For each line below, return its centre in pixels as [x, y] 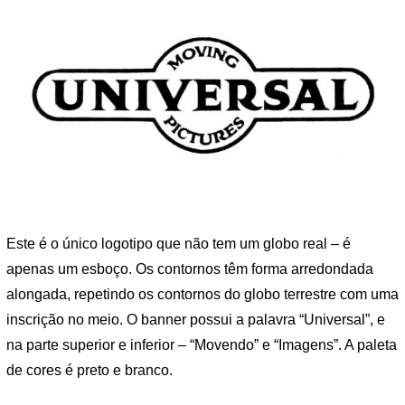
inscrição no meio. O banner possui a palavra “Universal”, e [196, 319]
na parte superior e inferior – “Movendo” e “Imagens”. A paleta [202, 344]
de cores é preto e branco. [89, 370]
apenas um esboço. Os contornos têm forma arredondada [190, 268]
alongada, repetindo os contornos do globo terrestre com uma [202, 294]
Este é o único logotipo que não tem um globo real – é [179, 243]
